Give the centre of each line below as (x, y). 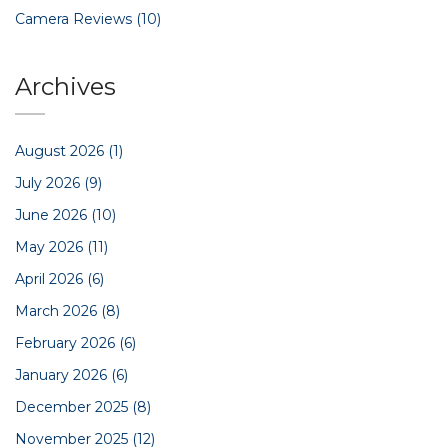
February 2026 (67, 343)
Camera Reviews (75, 19)
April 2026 (51, 279)
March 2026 (58, 311)
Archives (65, 87)
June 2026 (53, 215)
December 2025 (73, 407)
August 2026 (61, 151)
